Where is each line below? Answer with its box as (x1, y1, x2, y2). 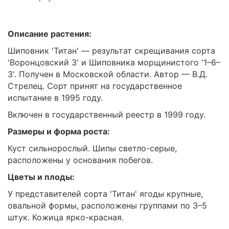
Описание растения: (8, 29, 91, 39)
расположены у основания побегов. (8, 155, 153, 166)
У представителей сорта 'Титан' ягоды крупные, (8, 189, 203, 199)
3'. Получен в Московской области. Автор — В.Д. (8, 69, 208, 80)
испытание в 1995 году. (8, 93, 103, 103)
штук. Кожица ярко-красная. (8, 212, 124, 223)
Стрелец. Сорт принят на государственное (8, 81, 182, 91)
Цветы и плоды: (8, 172, 75, 182)
